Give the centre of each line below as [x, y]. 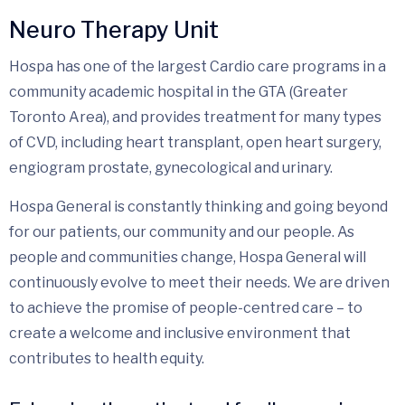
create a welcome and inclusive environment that [180, 333]
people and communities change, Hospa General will [188, 257]
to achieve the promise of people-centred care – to [186, 307]
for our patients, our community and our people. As [182, 231]
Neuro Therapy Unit [114, 29]
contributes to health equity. [107, 358]
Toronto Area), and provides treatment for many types [195, 117]
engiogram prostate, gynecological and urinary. [171, 167]
